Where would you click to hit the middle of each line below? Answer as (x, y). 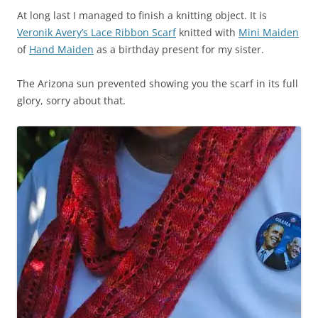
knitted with (207, 33)
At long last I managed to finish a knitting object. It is (142, 16)
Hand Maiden (61, 50)
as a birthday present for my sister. (179, 50)
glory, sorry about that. (71, 101)
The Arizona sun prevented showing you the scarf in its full (158, 84)
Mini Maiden (269, 33)
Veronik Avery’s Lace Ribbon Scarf (97, 33)
